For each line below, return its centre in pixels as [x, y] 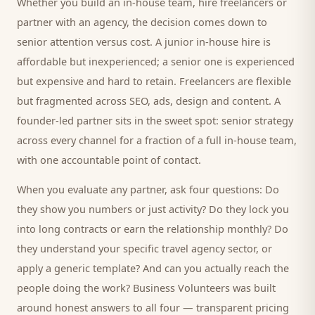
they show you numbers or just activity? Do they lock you [153, 209]
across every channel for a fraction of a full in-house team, [157, 140]
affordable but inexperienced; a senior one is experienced [156, 61]
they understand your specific [89, 248]
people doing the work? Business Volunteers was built [146, 288]
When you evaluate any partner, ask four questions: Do [148, 189]
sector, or [249, 248]
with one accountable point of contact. [109, 160]
